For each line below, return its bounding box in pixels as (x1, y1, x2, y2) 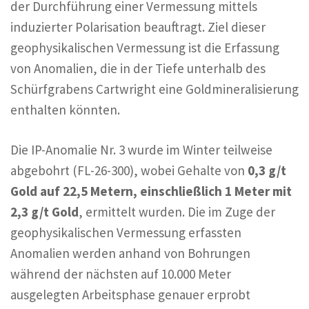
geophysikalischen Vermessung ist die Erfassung (10, 39, 279, 56)
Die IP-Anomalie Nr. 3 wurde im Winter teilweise (10, 141, 272, 159)
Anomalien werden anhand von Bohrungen (10, 245, 250, 262)
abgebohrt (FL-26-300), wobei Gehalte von (10, 162, 248, 179)
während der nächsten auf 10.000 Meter (10, 266, 231, 283)
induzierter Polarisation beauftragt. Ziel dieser (10, 18, 266, 35)
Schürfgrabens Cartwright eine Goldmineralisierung (10, 80, 299, 97)
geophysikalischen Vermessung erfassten (10, 224, 241, 241)
